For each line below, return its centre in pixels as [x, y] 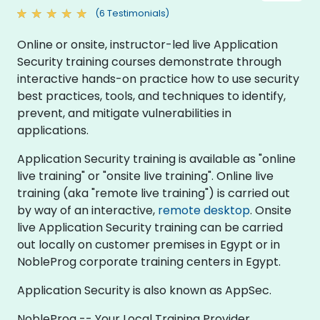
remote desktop [204, 210]
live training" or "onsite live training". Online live [145, 176]
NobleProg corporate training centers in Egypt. [149, 261]
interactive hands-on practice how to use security [158, 79]
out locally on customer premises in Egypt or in [149, 244]
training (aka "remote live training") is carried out [154, 193]
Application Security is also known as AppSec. [144, 290]
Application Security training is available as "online [156, 159]
